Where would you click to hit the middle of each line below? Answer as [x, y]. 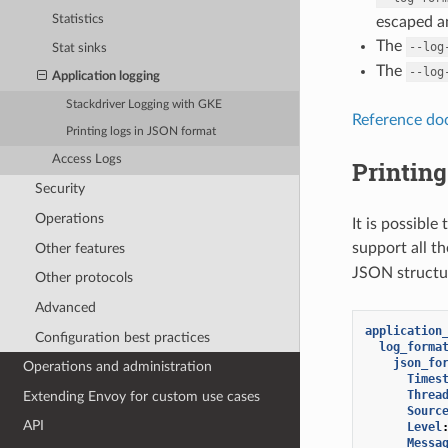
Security [59, 189]
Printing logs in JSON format [141, 132]
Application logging [106, 77]
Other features [79, 248]
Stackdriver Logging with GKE [144, 105]
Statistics [78, 20]
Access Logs [87, 160]
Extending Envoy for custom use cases [142, 396]
